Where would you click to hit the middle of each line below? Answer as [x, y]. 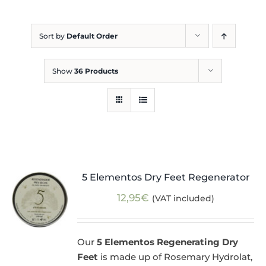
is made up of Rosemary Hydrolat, [175, 257]
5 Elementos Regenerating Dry [168, 242]
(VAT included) [183, 199]
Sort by [53, 36]
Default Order [92, 36]
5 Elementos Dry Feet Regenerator [166, 178]
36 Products [96, 71]
